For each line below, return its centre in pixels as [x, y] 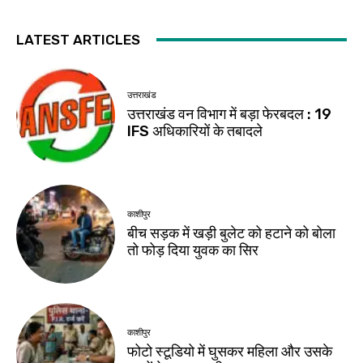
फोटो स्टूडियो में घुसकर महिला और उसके [230, 352]
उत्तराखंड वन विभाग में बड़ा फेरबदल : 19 [230, 115]
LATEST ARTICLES [78, 39]
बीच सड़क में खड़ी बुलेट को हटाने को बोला [232, 233]
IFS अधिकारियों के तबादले [195, 132]
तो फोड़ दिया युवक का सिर [193, 250]
